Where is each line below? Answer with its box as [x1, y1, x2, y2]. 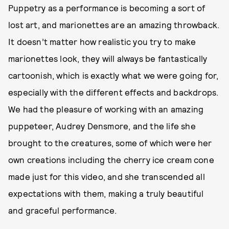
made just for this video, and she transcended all [8, 171, 205, 181]
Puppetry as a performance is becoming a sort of [8, 3, 205, 13]
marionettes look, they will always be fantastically [8, 53, 208, 63]
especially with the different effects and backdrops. [8, 87, 219, 97]
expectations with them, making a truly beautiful [8, 188, 204, 198]
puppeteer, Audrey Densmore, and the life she [8, 121, 196, 131]
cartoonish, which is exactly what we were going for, [8, 70, 219, 80]
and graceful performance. [8, 205, 117, 215]
